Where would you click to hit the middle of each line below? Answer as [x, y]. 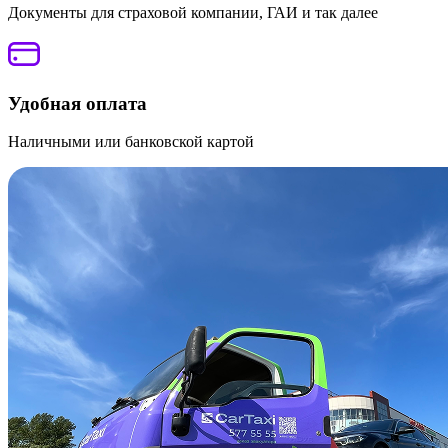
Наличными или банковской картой [131, 142]
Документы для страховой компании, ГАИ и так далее [193, 12]
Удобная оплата [77, 103]
